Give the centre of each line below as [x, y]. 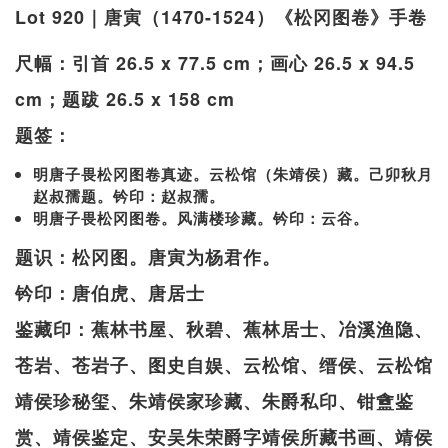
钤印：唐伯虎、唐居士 [110, 292]
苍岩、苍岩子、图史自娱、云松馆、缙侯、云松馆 [224, 364]
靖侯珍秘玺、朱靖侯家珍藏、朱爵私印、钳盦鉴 [214, 400]
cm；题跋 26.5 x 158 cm [125, 98]
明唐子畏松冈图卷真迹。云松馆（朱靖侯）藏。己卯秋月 [233, 173]
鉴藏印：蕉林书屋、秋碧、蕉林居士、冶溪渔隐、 [224, 328]
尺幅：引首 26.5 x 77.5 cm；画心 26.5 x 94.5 [215, 62]
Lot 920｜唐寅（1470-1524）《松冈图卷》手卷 [221, 16]
